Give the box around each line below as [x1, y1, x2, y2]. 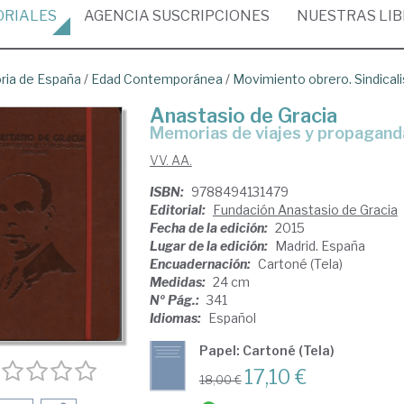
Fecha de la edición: [149, 220, 271, 235]
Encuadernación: [149, 256, 253, 271]
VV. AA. [149, 152, 192, 168]
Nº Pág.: [149, 292, 202, 308]
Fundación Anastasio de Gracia [212, 202, 398, 217]
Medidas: [149, 274, 208, 289]
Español [207, 310, 256, 326]
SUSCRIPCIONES [150, 7, 270, 24]
